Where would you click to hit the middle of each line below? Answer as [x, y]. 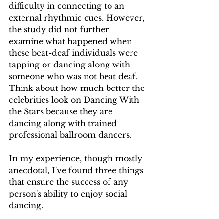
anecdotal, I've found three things [77, 170]
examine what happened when [72, 41]
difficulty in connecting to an [68, 6]
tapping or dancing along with [71, 65]
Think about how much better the [78, 88]
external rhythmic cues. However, [78, 18]
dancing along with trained [64, 123]
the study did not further [60, 30]
